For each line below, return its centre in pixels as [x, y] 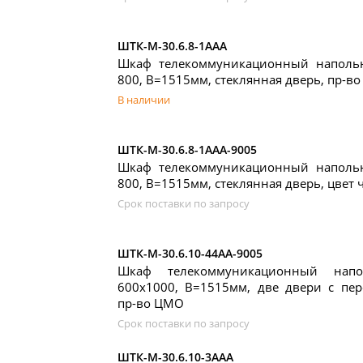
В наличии [144, 100]
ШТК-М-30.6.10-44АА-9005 [190, 253]
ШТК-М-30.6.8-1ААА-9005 [187, 149]
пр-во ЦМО [151, 303]
